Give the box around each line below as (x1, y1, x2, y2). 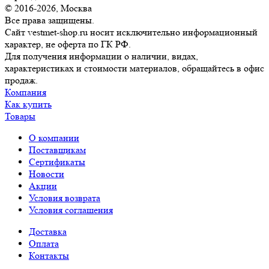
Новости (29, 168, 64, 180)
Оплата (29, 238, 59, 250)
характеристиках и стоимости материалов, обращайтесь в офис (5, 62, 264, 74)
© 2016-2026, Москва (5, 2, 92, 14)
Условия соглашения (29, 204, 113, 216)
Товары (5, 110, 35, 122)
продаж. (5, 74, 38, 86)
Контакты (29, 250, 69, 262)
